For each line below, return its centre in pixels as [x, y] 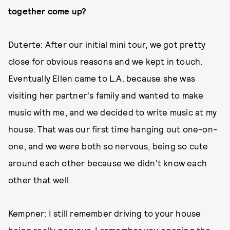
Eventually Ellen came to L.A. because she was [102, 78]
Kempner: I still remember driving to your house [105, 213]
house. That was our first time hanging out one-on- [113, 129]
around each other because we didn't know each [108, 163]
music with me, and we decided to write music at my [113, 112]
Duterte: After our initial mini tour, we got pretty [107, 44]
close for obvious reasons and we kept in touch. [106, 61]
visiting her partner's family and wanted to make [106, 95]
